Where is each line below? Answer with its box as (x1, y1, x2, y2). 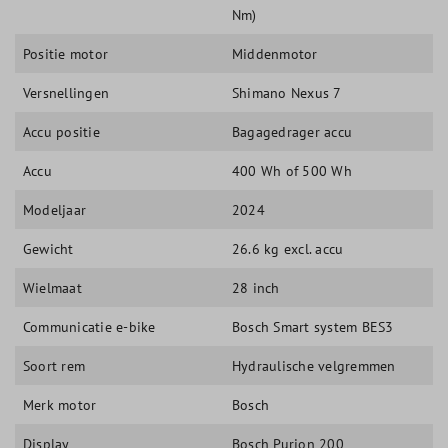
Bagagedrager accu (232, 122, 353, 141)
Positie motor (23, 44, 109, 63)
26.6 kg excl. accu (232, 239, 344, 258)
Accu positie (23, 122, 100, 141)
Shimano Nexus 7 (232, 83, 342, 102)
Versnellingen (23, 83, 110, 102)
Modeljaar (23, 200, 87, 219)
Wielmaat (23, 278, 82, 297)
